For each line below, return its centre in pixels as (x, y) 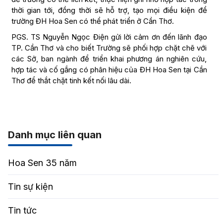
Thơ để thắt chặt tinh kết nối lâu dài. (71, 81)
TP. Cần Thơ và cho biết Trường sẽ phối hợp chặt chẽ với (109, 48)
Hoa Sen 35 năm (42, 163)
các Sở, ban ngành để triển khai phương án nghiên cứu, (109, 59)
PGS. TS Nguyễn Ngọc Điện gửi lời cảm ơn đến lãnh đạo (109, 37)
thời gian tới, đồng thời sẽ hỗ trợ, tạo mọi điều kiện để (109, 10)
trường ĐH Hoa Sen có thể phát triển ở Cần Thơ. (92, 21)
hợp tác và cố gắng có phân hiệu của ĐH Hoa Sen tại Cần (109, 70)
